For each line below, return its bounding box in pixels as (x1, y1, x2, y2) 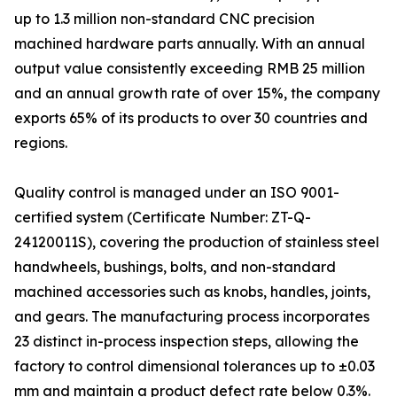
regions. (14, 134, 67, 152)
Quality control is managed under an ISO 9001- (14, 183, 339, 202)
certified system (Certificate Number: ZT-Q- (14, 208, 311, 227)
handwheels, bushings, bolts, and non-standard (14, 258, 336, 276)
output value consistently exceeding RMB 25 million (14, 59, 365, 78)
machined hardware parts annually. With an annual (14, 35, 365, 53)
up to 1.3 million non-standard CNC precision (14, 10, 315, 28)
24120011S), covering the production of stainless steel (14, 233, 379, 252)
